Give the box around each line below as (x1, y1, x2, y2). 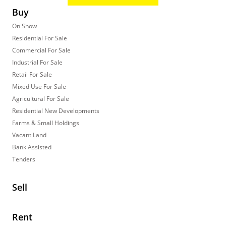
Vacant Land (12, 131, 46, 140)
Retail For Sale (12, 70, 52, 79)
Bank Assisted (12, 143, 51, 152)
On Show (12, 22, 37, 31)
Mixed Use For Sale (12, 82, 66, 91)
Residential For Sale (12, 34, 67, 43)
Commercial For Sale (12, 46, 71, 55)
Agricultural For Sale (12, 94, 69, 103)
